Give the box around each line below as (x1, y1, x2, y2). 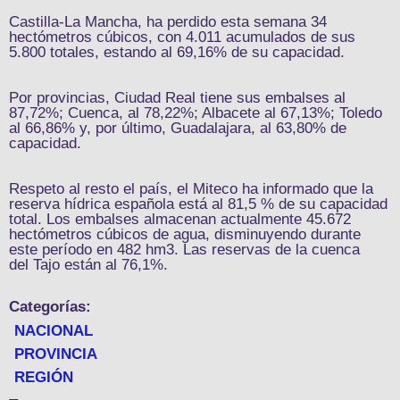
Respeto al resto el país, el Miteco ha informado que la (9, 180, 373, 198)
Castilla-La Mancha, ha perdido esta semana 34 (9, 13, 327, 31)
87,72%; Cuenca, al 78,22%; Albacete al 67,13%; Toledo (9, 104, 382, 122)
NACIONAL (14, 322, 93, 340)
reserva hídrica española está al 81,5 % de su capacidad (9, 196, 387, 213)
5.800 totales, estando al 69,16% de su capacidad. (9, 44, 349, 62)
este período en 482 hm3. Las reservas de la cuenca (9, 241, 360, 259)
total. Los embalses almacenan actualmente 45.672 (9, 211, 351, 229)
